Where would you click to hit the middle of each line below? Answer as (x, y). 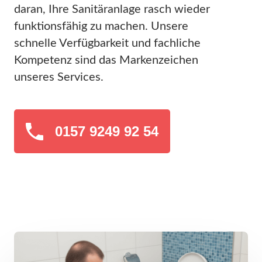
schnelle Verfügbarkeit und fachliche (107, 44)
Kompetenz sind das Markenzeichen (106, 61)
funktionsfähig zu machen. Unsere (101, 27)
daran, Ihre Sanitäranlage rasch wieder (112, 10)
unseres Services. (59, 77)
